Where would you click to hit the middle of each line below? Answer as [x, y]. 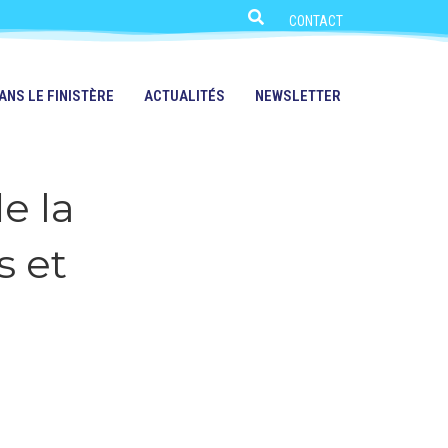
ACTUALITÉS [184, 96]
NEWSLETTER [297, 96]
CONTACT [316, 21]
